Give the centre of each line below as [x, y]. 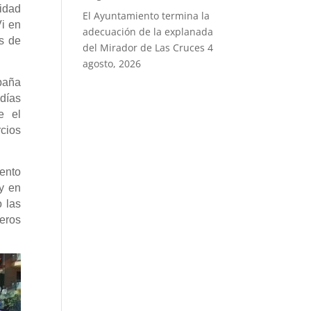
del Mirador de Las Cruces [144, 48]
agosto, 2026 [112, 64]
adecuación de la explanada [148, 32]
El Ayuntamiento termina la [146, 16]
